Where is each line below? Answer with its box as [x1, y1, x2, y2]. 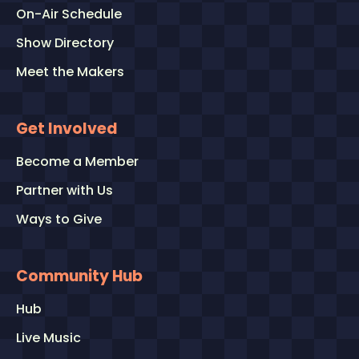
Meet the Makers [16, 62, 124, 81]
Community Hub [16, 264, 143, 287]
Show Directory [16, 33, 114, 52]
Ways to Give [16, 209, 102, 228]
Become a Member [16, 151, 139, 171]
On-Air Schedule [16, 4, 122, 23]
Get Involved [16, 117, 118, 139]
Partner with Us [16, 180, 113, 200]
